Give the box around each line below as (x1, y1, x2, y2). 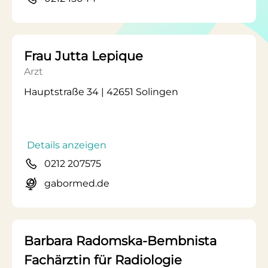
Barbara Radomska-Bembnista (24, 233, 217, 248)
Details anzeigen (27, 139, 106, 151)
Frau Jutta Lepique (24, 48, 143, 63)
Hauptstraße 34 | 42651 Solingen (24, 86, 178, 98)
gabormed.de (44, 178, 109, 189)
